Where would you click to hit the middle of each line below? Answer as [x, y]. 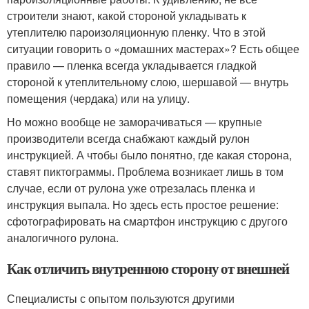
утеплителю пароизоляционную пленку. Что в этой [136, 32]
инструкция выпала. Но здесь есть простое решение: [143, 205]
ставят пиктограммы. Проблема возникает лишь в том [145, 171]
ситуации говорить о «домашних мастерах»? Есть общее [153, 49]
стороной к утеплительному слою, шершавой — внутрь [148, 82]
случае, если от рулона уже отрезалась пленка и [131, 188]
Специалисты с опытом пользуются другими [121, 298]
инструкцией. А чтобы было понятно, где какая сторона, [149, 155]
